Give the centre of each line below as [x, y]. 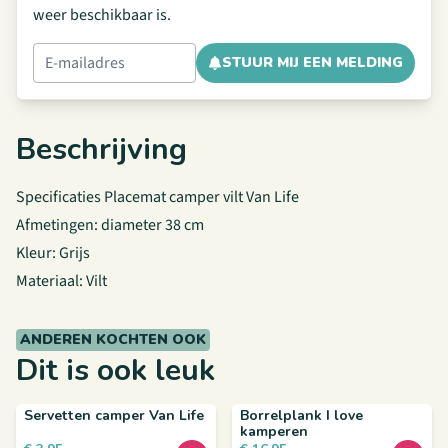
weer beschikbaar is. [102, 15]
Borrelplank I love [301, 415]
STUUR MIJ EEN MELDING [312, 62]
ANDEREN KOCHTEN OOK [113, 339]
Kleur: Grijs [53, 253]
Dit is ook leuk [115, 370]
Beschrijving [101, 149]
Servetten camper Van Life [114, 415]
